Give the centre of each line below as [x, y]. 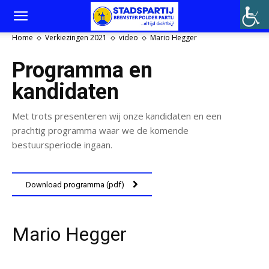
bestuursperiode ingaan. [62, 145]
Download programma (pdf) [75, 184]
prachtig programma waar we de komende [100, 130]
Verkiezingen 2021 [76, 38]
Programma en [82, 70]
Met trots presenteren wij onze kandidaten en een [117, 116]
